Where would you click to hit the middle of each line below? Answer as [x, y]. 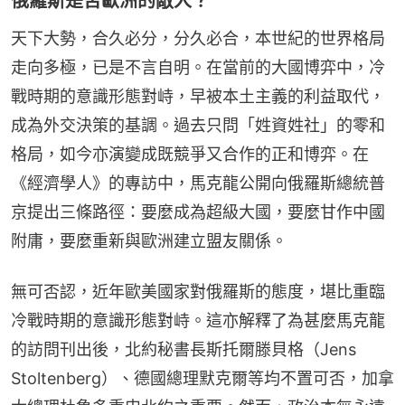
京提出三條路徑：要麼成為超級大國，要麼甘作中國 [198, 212]
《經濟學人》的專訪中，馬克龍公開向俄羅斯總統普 [198, 183]
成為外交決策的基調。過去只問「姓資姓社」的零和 [198, 125]
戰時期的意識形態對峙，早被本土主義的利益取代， [198, 96]
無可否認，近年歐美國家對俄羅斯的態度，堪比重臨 [198, 291]
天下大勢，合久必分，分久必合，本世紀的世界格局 [198, 38]
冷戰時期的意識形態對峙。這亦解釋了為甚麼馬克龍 [198, 320]
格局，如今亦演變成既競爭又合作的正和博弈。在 [190, 154]
